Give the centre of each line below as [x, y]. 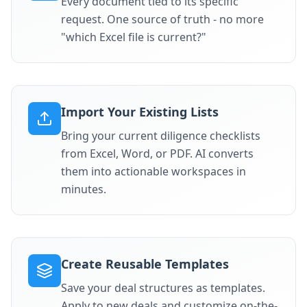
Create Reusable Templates [145, 264]
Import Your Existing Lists [140, 112]
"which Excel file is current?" [134, 37]
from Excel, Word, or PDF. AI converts [157, 153]
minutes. [84, 189]
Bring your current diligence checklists [161, 136]
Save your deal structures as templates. [163, 288]
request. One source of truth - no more [162, 19]
